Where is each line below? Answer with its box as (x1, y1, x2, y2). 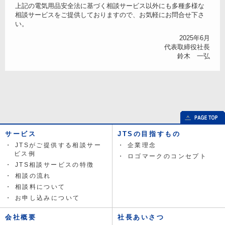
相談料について (15, 183, 66, 190)
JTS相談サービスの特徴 (15, 161, 94, 168)
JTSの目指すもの (118, 130, 181, 138)
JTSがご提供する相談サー (15, 142, 102, 149)
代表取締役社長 (164, 43, 210, 51)
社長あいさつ (118, 213, 165, 221)
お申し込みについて (15, 194, 80, 201)
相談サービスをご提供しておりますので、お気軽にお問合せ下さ (15, 11, 204, 19)
